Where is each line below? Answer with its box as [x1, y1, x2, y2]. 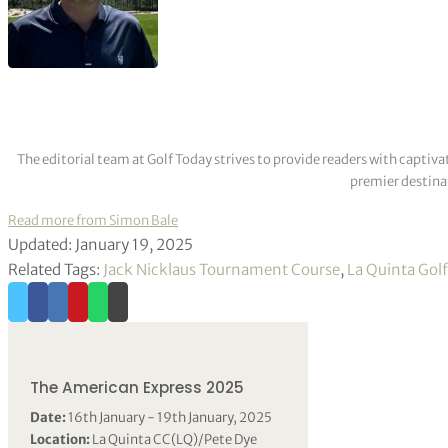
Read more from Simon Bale [8, 211, 178, 229]
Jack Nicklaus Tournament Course [103, 259, 340, 279]
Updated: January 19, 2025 [8, 234, 193, 254]
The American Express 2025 [30, 377, 245, 399]
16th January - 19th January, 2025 [66, 409, 273, 427]
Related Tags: [8, 259, 103, 279]
